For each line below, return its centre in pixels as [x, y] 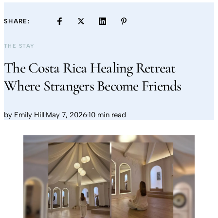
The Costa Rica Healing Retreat [90, 68]
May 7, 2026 [66, 115]
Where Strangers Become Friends [93, 86]
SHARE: [17, 21]
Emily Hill [29, 115]
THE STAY [19, 46]
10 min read [107, 115]
